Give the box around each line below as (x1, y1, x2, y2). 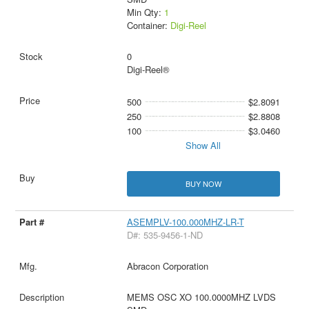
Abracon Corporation (126, 259, 208, 272)
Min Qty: (126, 5, 164, 19)
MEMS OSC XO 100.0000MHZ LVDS (126, 290, 276, 303)
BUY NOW (185, 177, 221, 189)
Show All (186, 138, 221, 152)
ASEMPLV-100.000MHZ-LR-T (126, 215, 244, 228)
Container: (126, 18, 170, 32)
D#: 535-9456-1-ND (126, 228, 203, 241)
